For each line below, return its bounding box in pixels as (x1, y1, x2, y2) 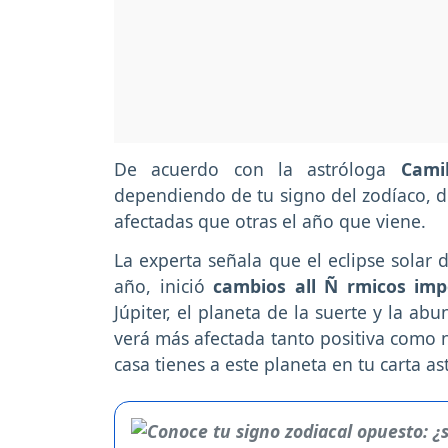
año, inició (114, 274, 214, 299)
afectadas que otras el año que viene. (114, 209, 426, 234)
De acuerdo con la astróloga (114, 157, 387, 182)
